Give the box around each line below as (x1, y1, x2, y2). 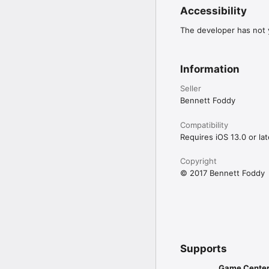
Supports (180, 243, 227, 255)
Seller (180, 83, 201, 94)
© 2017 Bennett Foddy (180, 168, 265, 178)
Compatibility (180, 120, 228, 130)
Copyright (180, 156, 217, 166)
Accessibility (180, 5, 247, 17)
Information (180, 63, 240, 76)
